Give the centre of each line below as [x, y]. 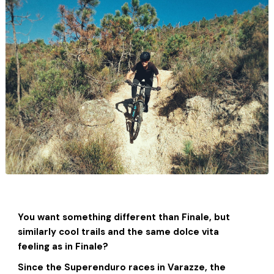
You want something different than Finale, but [124, 217]
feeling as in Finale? [63, 246]
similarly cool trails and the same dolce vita [118, 231]
